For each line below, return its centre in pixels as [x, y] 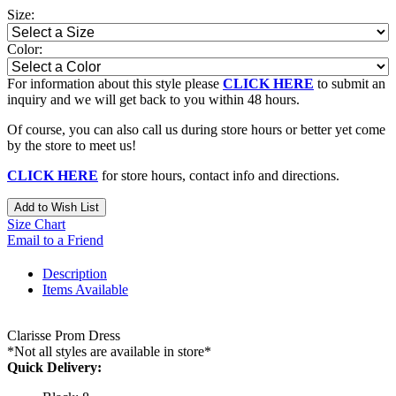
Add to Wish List [57, 207]
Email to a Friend [55, 240]
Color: [25, 49]
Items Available [85, 289]
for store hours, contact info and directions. [219, 175]
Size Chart [36, 224]
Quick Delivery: [54, 367]
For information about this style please [115, 83]
